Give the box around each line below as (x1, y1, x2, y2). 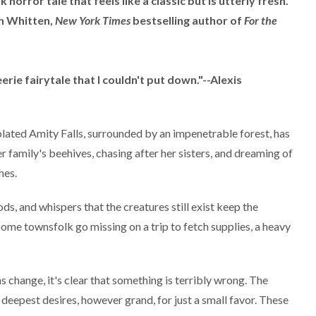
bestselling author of (130, 13, 244, 27)
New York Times (55, 13, 130, 27)
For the (244, 13, 277, 27)
